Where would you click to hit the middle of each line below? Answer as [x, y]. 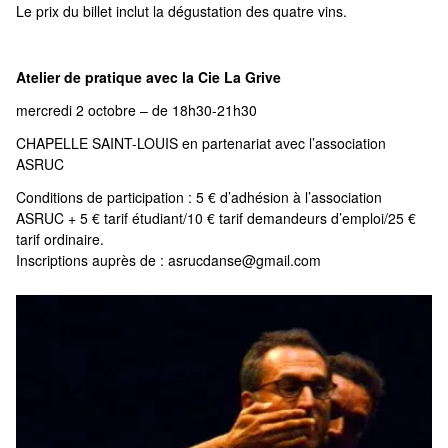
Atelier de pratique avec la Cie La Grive [148, 77]
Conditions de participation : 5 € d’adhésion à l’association [199, 197]
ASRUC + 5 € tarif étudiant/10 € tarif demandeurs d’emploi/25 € [216, 218]
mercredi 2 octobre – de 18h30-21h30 [136, 110]
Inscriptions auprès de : [92, 260]
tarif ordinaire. [60, 239]
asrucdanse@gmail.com [244, 260]
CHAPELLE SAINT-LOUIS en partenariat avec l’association [201, 143]
